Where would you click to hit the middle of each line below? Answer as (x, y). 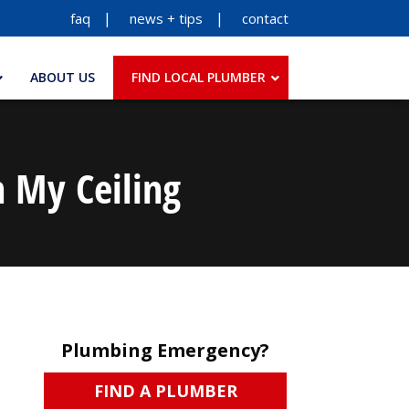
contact (265, 18)
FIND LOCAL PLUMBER (199, 77)
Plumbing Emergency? (165, 350)
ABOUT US (63, 77)
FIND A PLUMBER (165, 391)
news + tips (166, 18)
